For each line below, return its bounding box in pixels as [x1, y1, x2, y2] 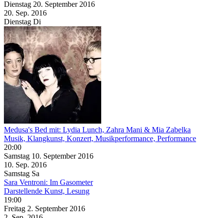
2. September [27, 204, 70, 213]
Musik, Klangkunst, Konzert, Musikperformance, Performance [4, 134, 196, 143]
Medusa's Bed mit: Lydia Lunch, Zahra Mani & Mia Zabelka [4, 125, 191, 134]
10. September [32, 151, 78, 160]
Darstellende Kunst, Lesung [4, 186, 90, 195]
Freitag [4, 204, 27, 213]
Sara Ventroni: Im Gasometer [4, 178, 93, 186]
